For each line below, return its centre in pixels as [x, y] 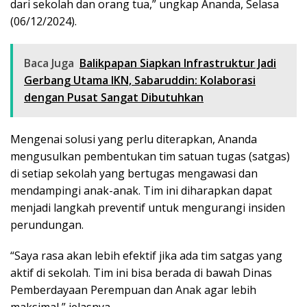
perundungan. [47, 224]
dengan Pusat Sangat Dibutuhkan [114, 97]
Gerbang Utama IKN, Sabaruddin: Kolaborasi [140, 80]
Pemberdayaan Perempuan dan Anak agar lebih [133, 290]
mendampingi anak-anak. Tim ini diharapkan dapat [141, 190]
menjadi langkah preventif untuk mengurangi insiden [148, 207]
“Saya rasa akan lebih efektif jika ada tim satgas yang [146, 255]
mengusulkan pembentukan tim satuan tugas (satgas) [150, 156]
